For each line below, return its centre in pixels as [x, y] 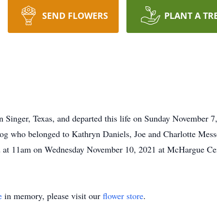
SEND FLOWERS [75, 15]
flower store [123, 196]
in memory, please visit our [52, 196]
